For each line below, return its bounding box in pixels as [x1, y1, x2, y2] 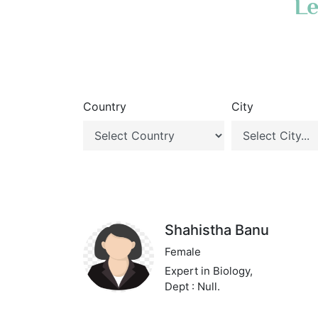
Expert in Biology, [165, 264, 253, 278]
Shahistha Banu [165, 221, 270, 238]
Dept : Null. [165, 280, 221, 293]
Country [83, 99, 126, 114]
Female [165, 245, 202, 258]
